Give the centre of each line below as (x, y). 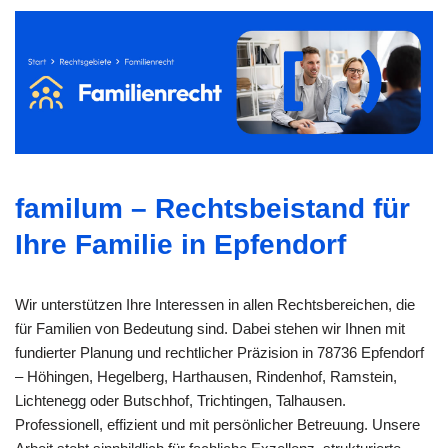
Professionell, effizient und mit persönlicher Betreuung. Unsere (217, 424)
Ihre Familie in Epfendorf (180, 244)
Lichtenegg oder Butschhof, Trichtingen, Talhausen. (180, 400)
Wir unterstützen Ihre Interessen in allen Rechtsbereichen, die (215, 304)
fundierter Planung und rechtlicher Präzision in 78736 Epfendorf (219, 352)
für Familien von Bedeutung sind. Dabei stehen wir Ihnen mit (210, 328)
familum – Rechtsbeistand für (212, 208)
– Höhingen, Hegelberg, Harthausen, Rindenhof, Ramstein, (206, 376)
